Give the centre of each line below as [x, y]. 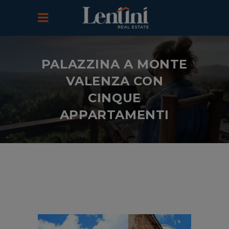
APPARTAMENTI [114, 115]
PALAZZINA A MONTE [114, 64]
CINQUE [114, 98]
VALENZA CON [114, 81]
